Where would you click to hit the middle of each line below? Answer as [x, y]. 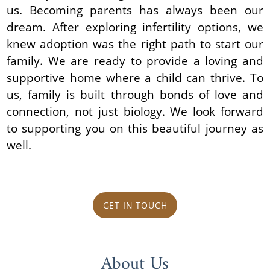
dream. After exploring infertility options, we [135, 27]
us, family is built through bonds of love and [135, 94]
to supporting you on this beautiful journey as [135, 128]
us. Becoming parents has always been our [135, 10]
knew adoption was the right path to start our [135, 43]
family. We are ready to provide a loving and [135, 60]
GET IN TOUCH [135, 205]
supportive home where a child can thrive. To [135, 77]
